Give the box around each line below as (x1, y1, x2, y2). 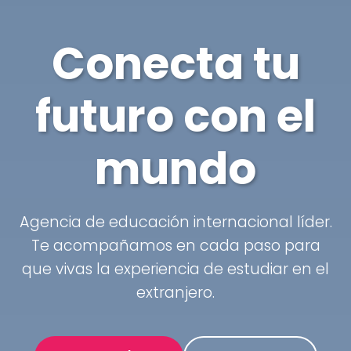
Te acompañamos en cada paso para (31, 234, 320, 256)
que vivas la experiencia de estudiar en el (22, 258, 329, 280)
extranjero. (136, 281, 215, 303)
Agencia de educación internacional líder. (19, 211, 332, 233)
